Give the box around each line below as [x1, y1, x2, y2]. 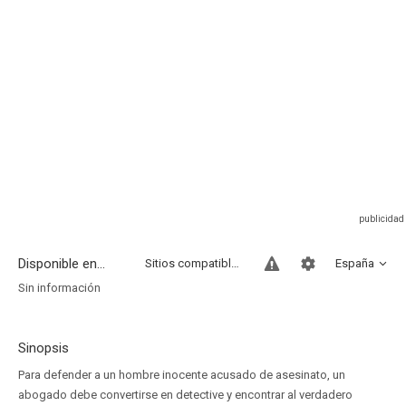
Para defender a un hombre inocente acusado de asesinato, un [18, 368, 345, 382]
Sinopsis [18, 340, 69, 356]
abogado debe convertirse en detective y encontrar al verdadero [18, 388, 353, 401]
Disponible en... [18, 256, 105, 272]
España [335, 256, 374, 270]
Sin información [18, 281, 101, 295]
